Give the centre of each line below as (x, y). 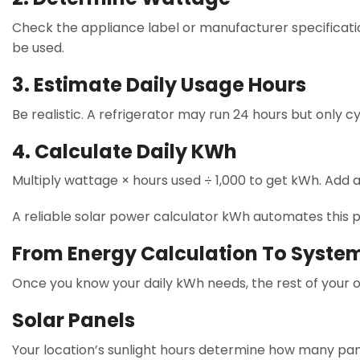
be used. (38, 47)
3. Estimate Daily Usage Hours (159, 84)
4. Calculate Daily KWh (125, 151)
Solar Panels (74, 321)
